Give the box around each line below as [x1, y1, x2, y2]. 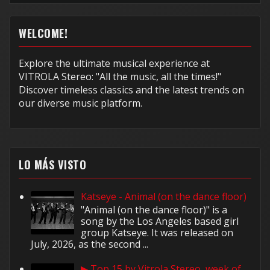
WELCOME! [19, 24, 67, 41]
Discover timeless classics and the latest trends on [19, 83, 244, 96]
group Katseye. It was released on [81, 226, 234, 240]
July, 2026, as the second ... [31, 237, 148, 251]
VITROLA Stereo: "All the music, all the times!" [19, 69, 221, 83]
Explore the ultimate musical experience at [19, 56, 210, 70]
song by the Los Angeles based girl [81, 215, 239, 228]
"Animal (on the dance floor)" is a [81, 203, 228, 217]
